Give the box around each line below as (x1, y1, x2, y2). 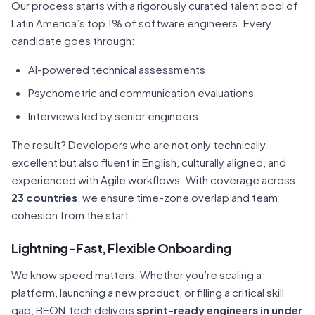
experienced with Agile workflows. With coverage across (11, 173, 295, 186)
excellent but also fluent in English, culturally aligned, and (11, 155, 286, 169)
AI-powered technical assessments (28, 63, 205, 76)
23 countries (11, 191, 77, 204)
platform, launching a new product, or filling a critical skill (11, 285, 284, 299)
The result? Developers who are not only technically (11, 138, 266, 151)
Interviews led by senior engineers (28, 109, 198, 122)
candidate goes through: (11, 34, 135, 47)
